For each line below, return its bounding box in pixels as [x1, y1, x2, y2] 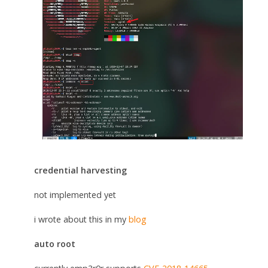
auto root [33, 238, 75, 250]
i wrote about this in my [33, 214, 129, 226]
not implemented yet [33, 189, 116, 201]
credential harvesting [33, 165, 127, 176]
